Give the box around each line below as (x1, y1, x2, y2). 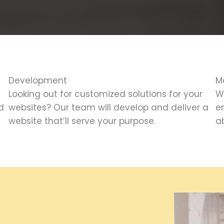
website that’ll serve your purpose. (8, 115, 155, 127)
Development (8, 74, 67, 86)
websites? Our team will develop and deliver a (8, 101, 208, 113)
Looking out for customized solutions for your (8, 88, 202, 100)
